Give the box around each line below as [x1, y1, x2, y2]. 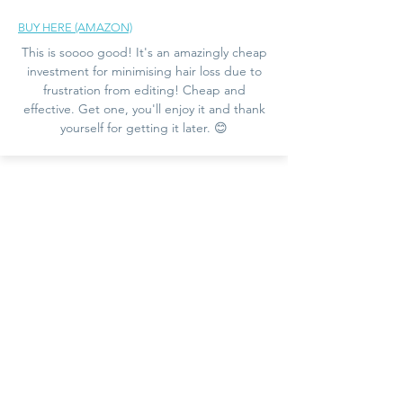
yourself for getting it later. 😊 [60, 119, 228, 136]
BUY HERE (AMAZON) [18, 20, 132, 34]
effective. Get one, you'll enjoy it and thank [22, 100, 265, 117]
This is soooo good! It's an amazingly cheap [21, 43, 267, 60]
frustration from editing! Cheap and [42, 81, 246, 98]
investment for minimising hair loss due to [26, 62, 262, 79]
